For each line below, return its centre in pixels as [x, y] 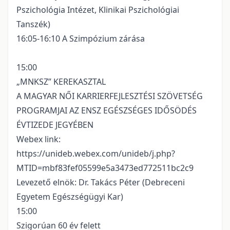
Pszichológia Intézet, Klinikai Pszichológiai [98, 10]
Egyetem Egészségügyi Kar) [70, 197]
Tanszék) [33, 24]
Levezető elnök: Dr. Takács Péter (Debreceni [101, 183]
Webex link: [39, 139]
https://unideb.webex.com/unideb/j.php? [96, 154]
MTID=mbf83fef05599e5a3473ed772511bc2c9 [105, 168]
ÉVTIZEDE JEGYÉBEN [55, 125]
